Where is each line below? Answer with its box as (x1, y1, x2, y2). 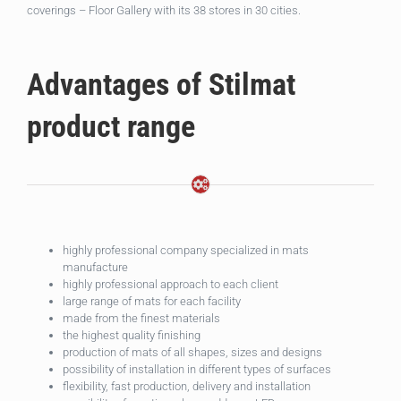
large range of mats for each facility (63, 294, 241, 309)
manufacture (63, 260, 128, 275)
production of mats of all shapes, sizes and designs (63, 346, 322, 360)
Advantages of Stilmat (27, 65, 295, 102)
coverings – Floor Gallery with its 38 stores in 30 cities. (27, 3, 301, 17)
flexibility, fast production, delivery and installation (63, 380, 311, 394)
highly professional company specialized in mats (63, 243, 309, 258)
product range (27, 107, 195, 144)
